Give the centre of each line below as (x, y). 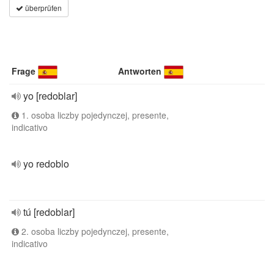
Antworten (140, 71)
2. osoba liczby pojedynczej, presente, (94, 231)
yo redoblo (46, 164)
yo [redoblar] (50, 96)
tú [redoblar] (49, 212)
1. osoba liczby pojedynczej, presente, (94, 115)
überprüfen (43, 8)
